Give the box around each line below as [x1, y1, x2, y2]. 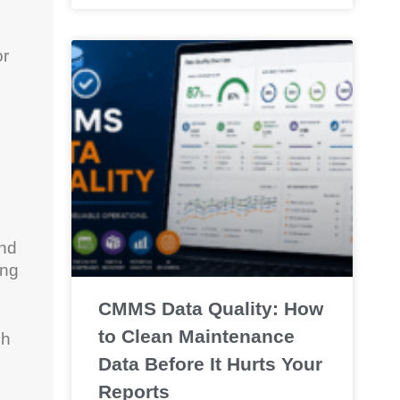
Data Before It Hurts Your [97, 353, 322, 374]
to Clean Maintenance [97, 325, 295, 346]
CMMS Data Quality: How [97, 297, 323, 319]
